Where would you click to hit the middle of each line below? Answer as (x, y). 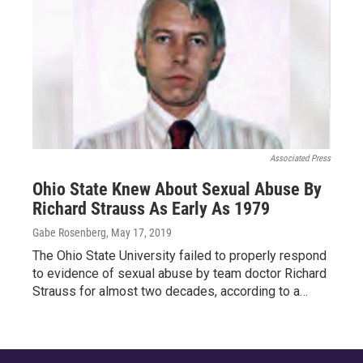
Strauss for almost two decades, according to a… (170, 291)
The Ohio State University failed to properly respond (179, 256)
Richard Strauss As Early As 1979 (151, 209)
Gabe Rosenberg (69, 233)
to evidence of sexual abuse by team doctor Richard (179, 273)
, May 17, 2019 (139, 233)
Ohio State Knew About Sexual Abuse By (177, 189)
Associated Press (300, 158)
